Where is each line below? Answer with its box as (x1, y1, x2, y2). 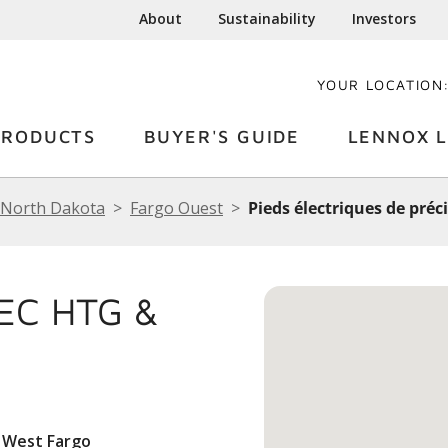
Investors (352, 9, 417, 28)
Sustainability (218, 9, 317, 28)
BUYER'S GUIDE (143, 126, 300, 147)
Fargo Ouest (130, 197, 223, 219)
